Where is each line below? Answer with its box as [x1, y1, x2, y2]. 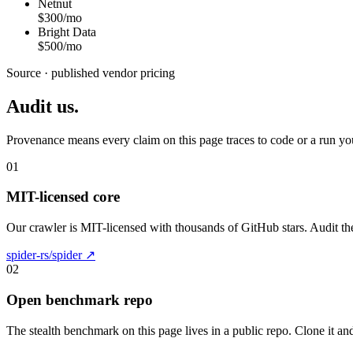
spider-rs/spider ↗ [6, 248, 95, 262]
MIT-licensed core [6, 188, 120, 206]
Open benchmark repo [6, 291, 153, 308]
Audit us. [6, 95, 79, 117]
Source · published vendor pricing [6, 65, 175, 80]
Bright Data [38, 24, 96, 39]
